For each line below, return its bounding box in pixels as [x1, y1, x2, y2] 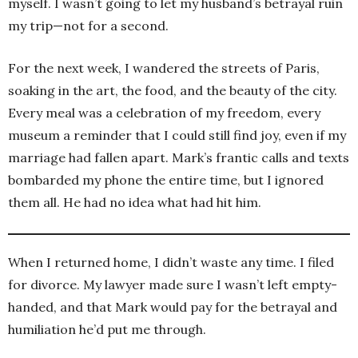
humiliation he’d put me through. [8, 320, 206, 337]
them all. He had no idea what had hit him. [8, 193, 261, 210]
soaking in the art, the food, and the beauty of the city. [8, 82, 337, 98]
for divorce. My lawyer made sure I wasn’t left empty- [8, 276, 337, 292]
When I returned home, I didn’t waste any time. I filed [8, 253, 334, 270]
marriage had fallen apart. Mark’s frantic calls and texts [8, 149, 349, 165]
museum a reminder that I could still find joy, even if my [8, 126, 346, 143]
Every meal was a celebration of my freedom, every [8, 104, 320, 121]
